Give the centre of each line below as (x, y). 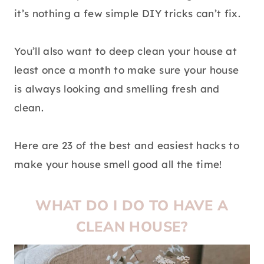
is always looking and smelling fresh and (117, 89)
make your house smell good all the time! (118, 164)
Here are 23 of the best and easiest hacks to (127, 146)
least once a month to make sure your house (127, 70)
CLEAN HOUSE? (132, 227)
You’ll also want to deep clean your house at (126, 51)
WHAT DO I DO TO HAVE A (132, 206)
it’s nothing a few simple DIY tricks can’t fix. (127, 14)
